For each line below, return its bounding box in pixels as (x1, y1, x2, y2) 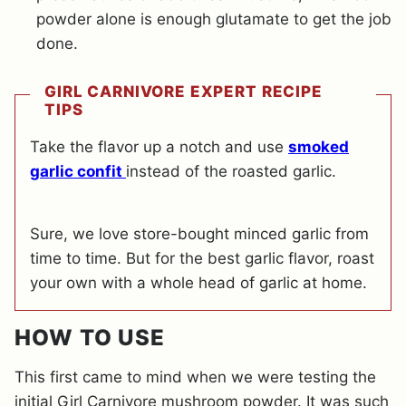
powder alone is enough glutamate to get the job (36, 9, 391, 28)
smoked (288, 137, 349, 156)
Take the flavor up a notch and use (30, 137, 288, 156)
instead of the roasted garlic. (126, 161, 336, 180)
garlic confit (30, 161, 126, 180)
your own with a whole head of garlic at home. (30, 273, 367, 292)
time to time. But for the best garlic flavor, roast (30, 248, 374, 267)
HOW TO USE (14, 324, 165, 351)
